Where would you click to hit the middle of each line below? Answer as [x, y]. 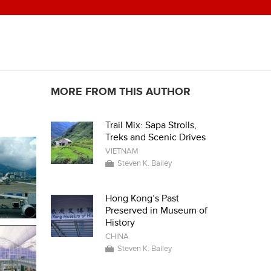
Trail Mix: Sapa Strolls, [151, 125]
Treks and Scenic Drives [155, 137]
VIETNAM [122, 151]
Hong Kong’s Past [142, 198]
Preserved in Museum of [156, 211]
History [120, 223]
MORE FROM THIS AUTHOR [120, 92]
